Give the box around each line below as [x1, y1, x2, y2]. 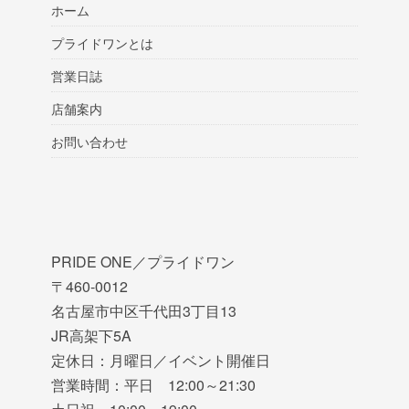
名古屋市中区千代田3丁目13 [51, 300, 236, 322]
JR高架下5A [51, 325, 131, 347]
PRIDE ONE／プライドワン [51, 251, 235, 273]
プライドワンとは [51, 34, 153, 53]
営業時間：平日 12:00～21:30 [51, 374, 256, 396]
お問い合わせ [51, 132, 128, 152]
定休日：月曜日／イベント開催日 [51, 350, 270, 372]
